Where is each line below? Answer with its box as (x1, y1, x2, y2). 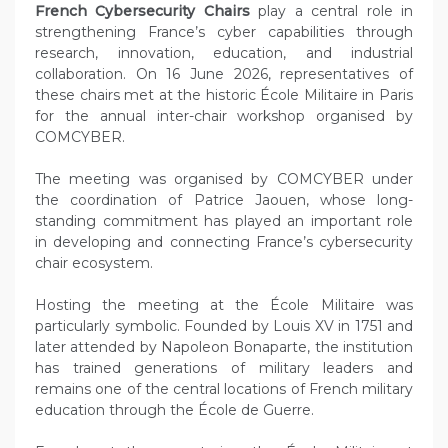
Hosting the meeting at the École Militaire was (35, 296, 413, 315)
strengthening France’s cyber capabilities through (35, 23, 413, 42)
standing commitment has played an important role (35, 212, 413, 231)
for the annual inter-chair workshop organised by (35, 107, 413, 126)
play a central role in (249, 2, 414, 21)
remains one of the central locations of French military (35, 380, 413, 399)
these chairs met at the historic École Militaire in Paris (35, 86, 413, 105)
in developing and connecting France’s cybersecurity (35, 233, 413, 252)
